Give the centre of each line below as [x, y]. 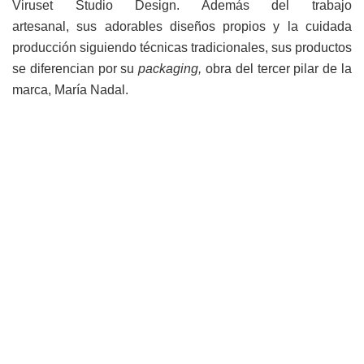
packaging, [172, 68]
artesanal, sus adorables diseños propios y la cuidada [182, 26]
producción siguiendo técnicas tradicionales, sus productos [182, 47]
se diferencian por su [76, 68]
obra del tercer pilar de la [279, 68]
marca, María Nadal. [70, 89]
